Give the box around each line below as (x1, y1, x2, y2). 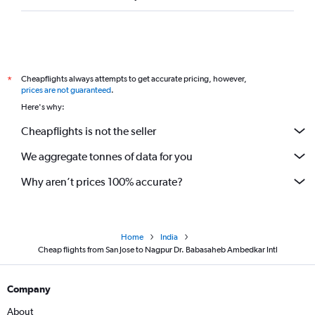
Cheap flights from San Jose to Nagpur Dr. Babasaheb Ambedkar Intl (37, 245, 278, 255)
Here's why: (21, 102, 65, 112)
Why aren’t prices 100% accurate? (21, 174, 183, 188)
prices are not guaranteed (21, 85, 111, 96)
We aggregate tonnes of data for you (21, 149, 193, 163)
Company (7, 283, 51, 295)
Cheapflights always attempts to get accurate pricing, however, (21, 74, 247, 84)
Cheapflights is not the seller (21, 124, 156, 138)
